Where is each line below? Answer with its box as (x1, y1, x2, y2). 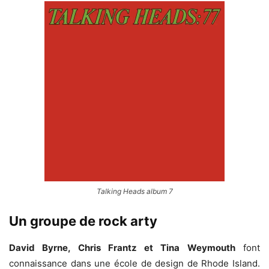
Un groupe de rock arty (9, 213, 157, 229)
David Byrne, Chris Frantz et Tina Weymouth (9, 242, 235, 254)
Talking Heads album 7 (96, 187, 173, 196)
